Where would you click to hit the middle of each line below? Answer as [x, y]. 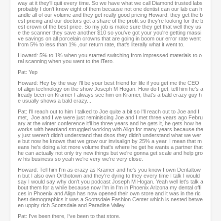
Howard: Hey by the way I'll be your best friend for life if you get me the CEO [109, 83]
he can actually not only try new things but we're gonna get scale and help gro [110, 153]
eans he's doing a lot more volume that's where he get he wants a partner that [110, 147]
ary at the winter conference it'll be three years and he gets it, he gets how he [110, 124]
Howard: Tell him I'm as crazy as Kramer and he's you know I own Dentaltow [109, 170]
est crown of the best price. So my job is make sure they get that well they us [110, 27]
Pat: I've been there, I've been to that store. [69, 216]
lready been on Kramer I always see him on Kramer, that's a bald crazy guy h [110, 95]
